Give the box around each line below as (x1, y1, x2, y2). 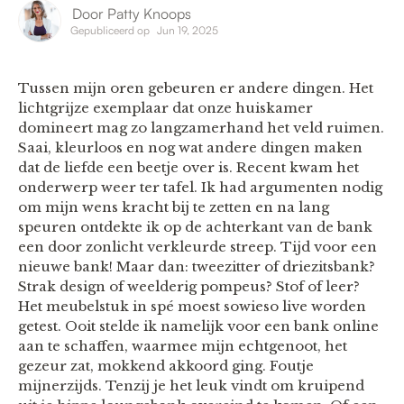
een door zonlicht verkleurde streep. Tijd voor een (18, 237, 377, 255)
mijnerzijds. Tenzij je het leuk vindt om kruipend (18, 376, 364, 394)
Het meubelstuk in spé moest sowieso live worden (18, 297, 366, 315)
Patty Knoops (107, 4, 191, 23)
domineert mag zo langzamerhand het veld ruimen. (18, 118, 384, 136)
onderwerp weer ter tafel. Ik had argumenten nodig (18, 178, 382, 196)
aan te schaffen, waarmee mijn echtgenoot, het (18, 336, 347, 354)
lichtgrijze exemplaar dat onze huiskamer (18, 98, 313, 116)
